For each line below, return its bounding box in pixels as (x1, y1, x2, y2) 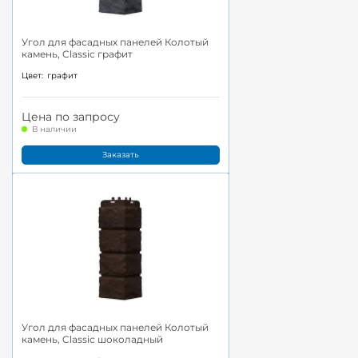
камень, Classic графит (22, 48, 133, 61)
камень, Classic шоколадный (22, 333, 163, 345)
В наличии (32, 123, 77, 134)
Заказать (102, 149, 139, 161)
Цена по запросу (22, 109, 120, 124)
